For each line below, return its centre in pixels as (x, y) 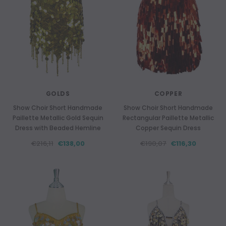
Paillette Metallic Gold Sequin (58, 118)
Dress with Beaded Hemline (58, 128)
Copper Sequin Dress (168, 128)
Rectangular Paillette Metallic (168, 118)
